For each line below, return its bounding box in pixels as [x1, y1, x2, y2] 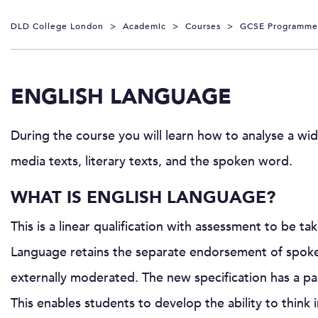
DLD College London [11, 20, 104, 32]
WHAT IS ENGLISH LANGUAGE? [11, 185, 275, 209]
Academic [123, 20, 166, 32]
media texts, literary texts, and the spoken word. [11, 152, 292, 170]
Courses [185, 20, 221, 32]
